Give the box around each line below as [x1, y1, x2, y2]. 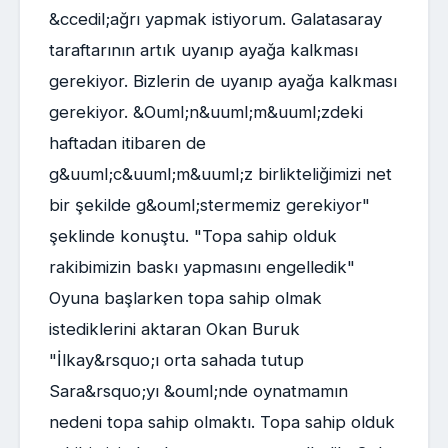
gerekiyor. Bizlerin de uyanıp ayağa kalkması [48, 71, 397, 92]
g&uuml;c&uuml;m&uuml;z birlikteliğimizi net [48, 164, 392, 185]
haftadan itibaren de [48, 133, 206, 154]
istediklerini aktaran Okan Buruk [48, 319, 300, 340]
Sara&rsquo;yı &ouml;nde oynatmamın [48, 381, 348, 402]
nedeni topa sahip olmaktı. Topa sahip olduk [48, 412, 395, 433]
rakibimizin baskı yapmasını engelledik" [48, 257, 355, 278]
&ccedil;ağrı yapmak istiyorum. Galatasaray [48, 9, 382, 30]
